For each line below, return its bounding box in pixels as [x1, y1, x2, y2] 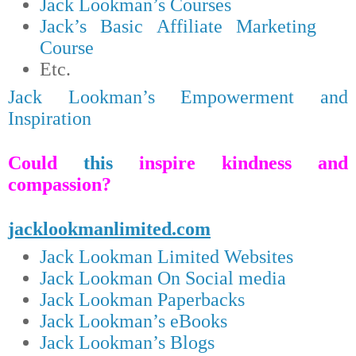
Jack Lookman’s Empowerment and [8, 87, 348, 108]
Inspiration [8, 108, 91, 130]
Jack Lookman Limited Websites [39, 246, 293, 267]
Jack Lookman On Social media [39, 267, 286, 288]
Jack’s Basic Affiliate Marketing [39, 16, 317, 37]
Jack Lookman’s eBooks [39, 310, 227, 331]
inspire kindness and [113, 152, 348, 173]
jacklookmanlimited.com [8, 218, 211, 239]
